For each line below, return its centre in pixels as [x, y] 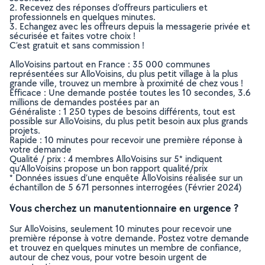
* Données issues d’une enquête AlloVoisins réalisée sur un [126, 178]
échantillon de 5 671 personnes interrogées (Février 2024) [126, 187]
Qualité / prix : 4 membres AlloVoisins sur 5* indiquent [116, 159]
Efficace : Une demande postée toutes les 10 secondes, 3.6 [130, 93]
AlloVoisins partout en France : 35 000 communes [110, 64]
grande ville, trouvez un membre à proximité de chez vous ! [126, 83]
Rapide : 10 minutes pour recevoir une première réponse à [126, 140]
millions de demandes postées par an [84, 102]
